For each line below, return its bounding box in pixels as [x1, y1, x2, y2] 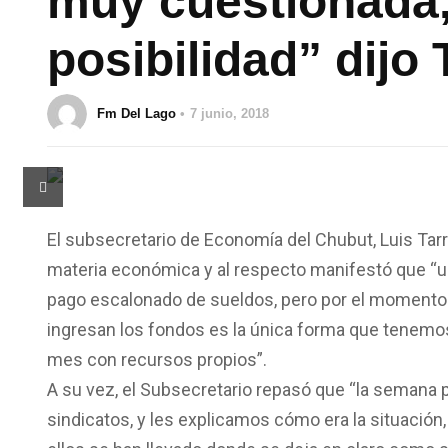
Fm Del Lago [97, 106, 176, 121]
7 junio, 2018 [190, 106, 269, 121]
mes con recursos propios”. [47, 349, 267, 370]
